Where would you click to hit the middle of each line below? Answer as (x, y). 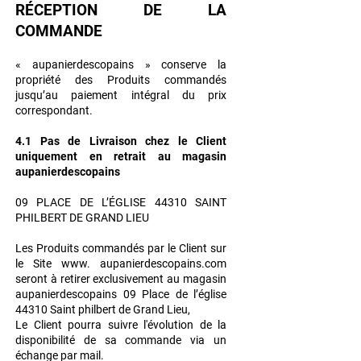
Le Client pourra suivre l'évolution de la (121, 325)
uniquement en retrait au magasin (121, 157)
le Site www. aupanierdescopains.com (121, 264)
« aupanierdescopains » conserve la (121, 65)
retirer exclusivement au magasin (143, 279)
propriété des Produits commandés (121, 80)
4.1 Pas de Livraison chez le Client (121, 141)
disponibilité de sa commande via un (121, 340)
